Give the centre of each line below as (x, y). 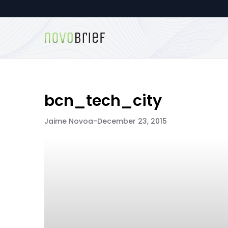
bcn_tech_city (103, 101)
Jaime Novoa (69, 121)
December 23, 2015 (132, 121)
